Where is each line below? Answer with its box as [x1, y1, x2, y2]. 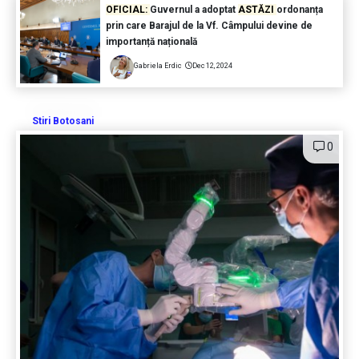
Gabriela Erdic [133, 61, 181, 70]
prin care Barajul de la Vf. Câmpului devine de [105, 19, 313, 31]
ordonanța [276, 3, 323, 15]
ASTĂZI [237, 3, 276, 15]
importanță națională [105, 35, 200, 47]
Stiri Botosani [32, 115, 94, 127]
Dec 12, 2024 [192, 61, 232, 70]
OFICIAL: [105, 3, 150, 15]
